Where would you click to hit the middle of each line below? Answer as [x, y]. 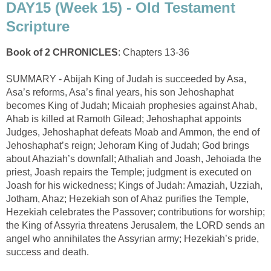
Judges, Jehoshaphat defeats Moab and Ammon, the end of [133, 132]
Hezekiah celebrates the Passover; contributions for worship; [135, 212]
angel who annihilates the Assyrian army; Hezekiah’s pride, [132, 239]
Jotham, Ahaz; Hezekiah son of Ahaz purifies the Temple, [127, 199]
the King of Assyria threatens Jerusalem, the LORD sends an [135, 226]
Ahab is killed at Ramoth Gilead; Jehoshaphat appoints [124, 119]
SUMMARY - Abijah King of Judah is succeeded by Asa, [126, 79]
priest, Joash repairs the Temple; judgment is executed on [129, 172]
